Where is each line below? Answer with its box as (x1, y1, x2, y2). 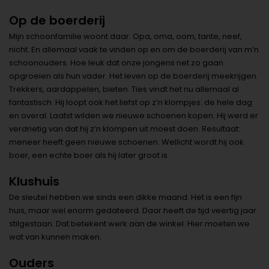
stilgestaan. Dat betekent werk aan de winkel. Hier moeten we (9, 218, 250, 230)
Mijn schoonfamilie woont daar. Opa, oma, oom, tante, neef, (9, 31, 242, 43)
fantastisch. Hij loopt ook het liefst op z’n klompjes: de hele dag (9, 97, 252, 109)
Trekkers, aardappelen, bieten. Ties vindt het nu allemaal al (9, 83, 239, 95)
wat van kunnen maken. (9, 231, 101, 243)
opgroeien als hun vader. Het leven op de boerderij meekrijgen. (9, 70, 258, 82)
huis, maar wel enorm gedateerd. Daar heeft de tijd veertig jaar (9, 205, 256, 217)
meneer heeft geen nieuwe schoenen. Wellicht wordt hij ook (9, 136, 244, 148)
